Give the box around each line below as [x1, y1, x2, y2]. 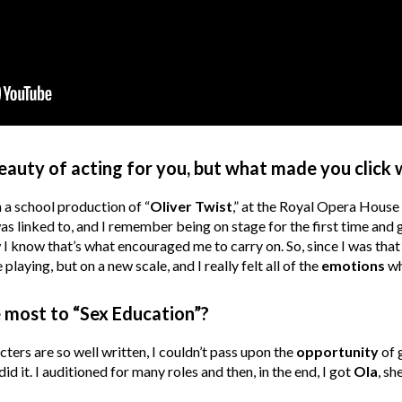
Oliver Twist [149, 197, 232, 214]
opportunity [295, 342, 379, 360]
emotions [320, 256, 385, 274]
